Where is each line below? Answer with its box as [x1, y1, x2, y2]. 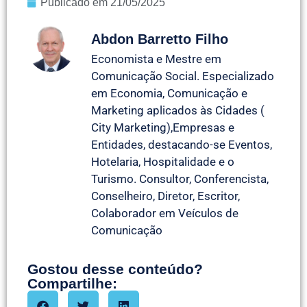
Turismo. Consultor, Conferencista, [91, 171, 269, 186]
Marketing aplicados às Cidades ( [91, 103, 265, 117]
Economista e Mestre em [91, 51, 221, 66]
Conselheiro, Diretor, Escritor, [91, 188, 240, 203]
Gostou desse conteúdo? [27, 261, 203, 278]
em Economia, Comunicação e [91, 86, 247, 100]
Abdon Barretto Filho [91, 31, 228, 47]
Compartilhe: [27, 275, 117, 292]
